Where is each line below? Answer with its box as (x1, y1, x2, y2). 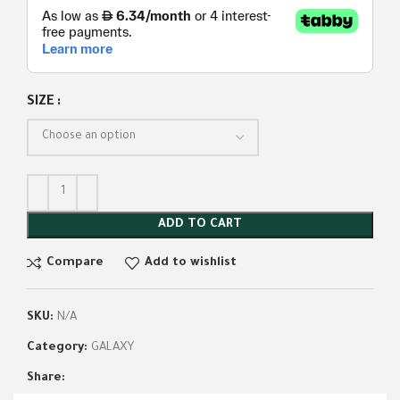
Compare (46, 256, 104, 271)
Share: (27, 371, 65, 385)
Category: (27, 340, 87, 354)
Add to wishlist (144, 256, 237, 271)
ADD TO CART (158, 217, 242, 231)
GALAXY (91, 340, 134, 354)
